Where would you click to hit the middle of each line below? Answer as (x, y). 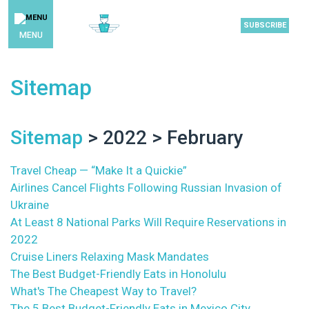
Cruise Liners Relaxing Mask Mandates (110, 257)
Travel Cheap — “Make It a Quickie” (99, 170)
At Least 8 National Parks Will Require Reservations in (148, 222)
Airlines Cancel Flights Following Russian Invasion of (146, 188)
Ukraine (30, 205)
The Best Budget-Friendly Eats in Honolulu (118, 274)
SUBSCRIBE (265, 25)
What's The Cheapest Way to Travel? (103, 291)
